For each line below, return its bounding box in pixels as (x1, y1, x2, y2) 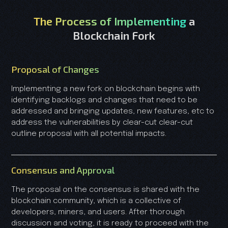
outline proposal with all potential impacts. (11, 129, 166, 138)
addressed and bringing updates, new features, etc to (11, 107, 214, 116)
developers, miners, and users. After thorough (11, 208, 185, 216)
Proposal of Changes (11, 63, 99, 75)
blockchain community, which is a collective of (11, 196, 181, 205)
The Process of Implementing (33, 14, 189, 27)
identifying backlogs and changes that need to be (11, 96, 197, 104)
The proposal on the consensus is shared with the (11, 185, 199, 194)
